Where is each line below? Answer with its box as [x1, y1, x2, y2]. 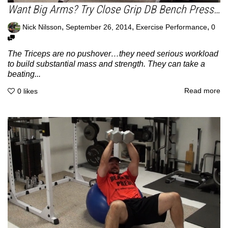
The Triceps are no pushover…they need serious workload [8, 49, 218, 58]
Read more [184, 87, 220, 95]
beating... [8, 69, 41, 78]
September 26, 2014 [66, 23, 132, 31]
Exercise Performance [136, 23, 207, 31]
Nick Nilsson [22, 23, 62, 31]
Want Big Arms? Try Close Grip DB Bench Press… [8, 3, 220, 16]
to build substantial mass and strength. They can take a [8, 59, 205, 68]
